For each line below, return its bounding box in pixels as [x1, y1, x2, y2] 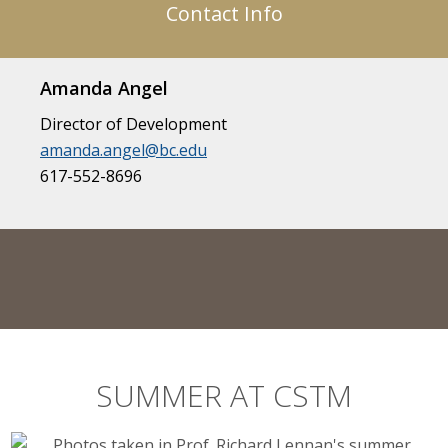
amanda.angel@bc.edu [40, 139, 207, 162]
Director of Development [40, 113, 227, 136]
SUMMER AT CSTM [96, 375, 352, 417]
